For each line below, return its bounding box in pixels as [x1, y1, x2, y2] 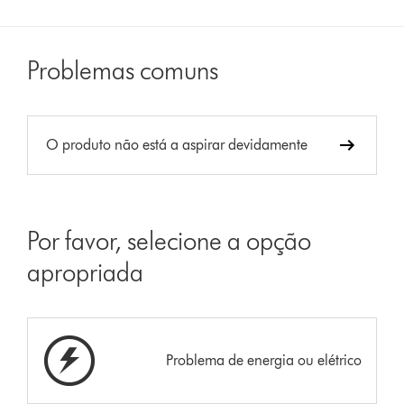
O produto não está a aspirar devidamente [46, 135, 308, 153]
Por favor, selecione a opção [27, 225, 312, 256]
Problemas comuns [27, 54, 219, 86]
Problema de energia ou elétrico [165, 351, 362, 369]
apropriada [27, 256, 144, 288]
